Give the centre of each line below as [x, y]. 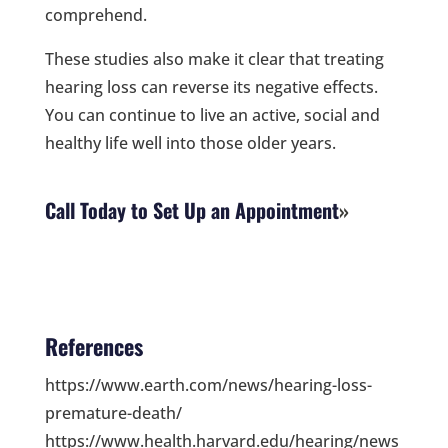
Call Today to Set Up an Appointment [191, 209]
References [93, 345]
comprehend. [95, 14]
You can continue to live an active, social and [212, 114]
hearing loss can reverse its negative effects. [211, 86]
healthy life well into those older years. [190, 142]
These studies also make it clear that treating [214, 58]
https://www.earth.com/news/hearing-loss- [208, 384]
